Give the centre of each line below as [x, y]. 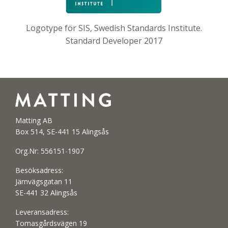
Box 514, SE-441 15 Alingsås [62, 132]
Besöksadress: [39, 170]
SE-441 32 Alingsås [46, 193]
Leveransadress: [42, 212]
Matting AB [34, 121]
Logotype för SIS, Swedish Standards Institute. [114, 28]
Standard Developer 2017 [114, 40]
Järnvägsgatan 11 [44, 182]
